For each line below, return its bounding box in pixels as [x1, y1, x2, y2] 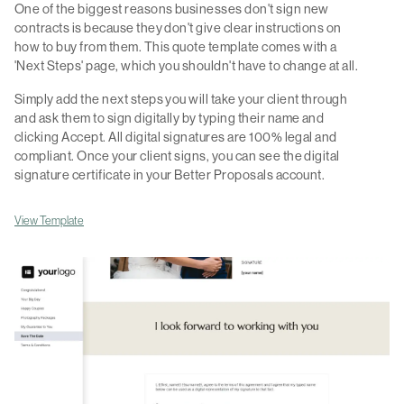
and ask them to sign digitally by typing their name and [14, 110, 325, 125]
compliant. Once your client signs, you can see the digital [14, 148, 340, 163]
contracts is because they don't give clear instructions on [14, 20, 342, 35]
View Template [14, 213, 84, 227]
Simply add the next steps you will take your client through [14, 91, 348, 106]
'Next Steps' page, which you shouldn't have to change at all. [14, 58, 359, 73]
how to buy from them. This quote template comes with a [14, 39, 337, 54]
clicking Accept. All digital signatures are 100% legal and [14, 129, 337, 144]
